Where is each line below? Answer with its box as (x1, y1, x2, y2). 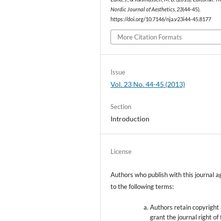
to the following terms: (110, 182, 174, 190)
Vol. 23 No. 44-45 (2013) (110, 79, 185, 88)
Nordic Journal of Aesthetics (110, 6, 175, 13)
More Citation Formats (117, 33, 183, 41)
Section (110, 102, 132, 110)
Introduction (110, 114, 150, 123)
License (110, 147, 132, 155)
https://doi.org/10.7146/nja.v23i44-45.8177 (110, 16, 212, 23)
